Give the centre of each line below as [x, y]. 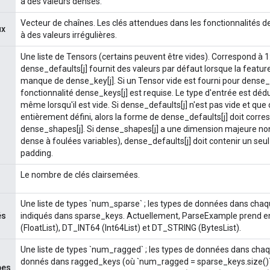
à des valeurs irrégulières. [69, 35]
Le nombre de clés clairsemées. [80, 174]
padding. [37, 153]
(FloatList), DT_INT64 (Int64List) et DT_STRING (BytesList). [131, 228]
